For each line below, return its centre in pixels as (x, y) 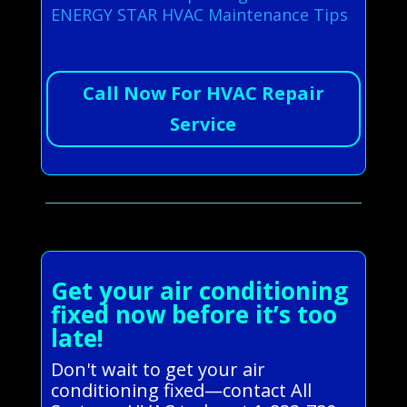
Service (203, 124)
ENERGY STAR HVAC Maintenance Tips (199, 14)
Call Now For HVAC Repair (203, 93)
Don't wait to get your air (158, 369)
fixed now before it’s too (194, 314)
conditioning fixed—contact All (181, 390)
